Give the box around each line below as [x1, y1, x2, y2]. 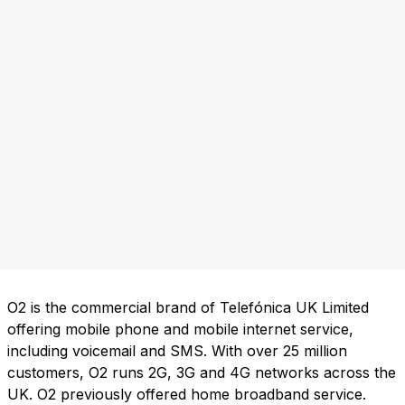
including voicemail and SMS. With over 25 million [7, 342, 347, 361]
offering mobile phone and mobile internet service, [7, 320, 353, 339]
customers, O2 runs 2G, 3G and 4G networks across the [7, 363, 396, 382]
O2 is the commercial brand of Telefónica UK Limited [7, 298, 369, 317]
